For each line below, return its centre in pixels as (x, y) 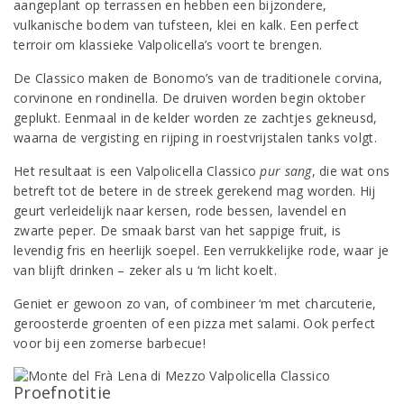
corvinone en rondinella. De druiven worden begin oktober (189, 98)
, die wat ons (351, 171)
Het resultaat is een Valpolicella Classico (137, 171)
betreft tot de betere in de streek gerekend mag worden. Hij (195, 191)
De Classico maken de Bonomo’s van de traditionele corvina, (198, 78)
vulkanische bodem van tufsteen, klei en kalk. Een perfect (187, 25)
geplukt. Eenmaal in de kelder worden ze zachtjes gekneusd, (196, 118)
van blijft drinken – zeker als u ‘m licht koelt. (145, 270)
